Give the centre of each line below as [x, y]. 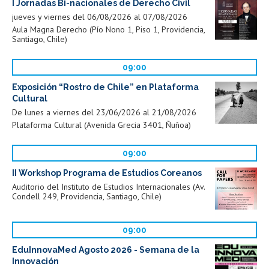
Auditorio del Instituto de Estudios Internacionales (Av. [108, 187]
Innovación [35, 261]
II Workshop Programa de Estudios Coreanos [107, 173]
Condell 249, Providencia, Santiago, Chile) [87, 197]
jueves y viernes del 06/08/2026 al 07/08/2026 [100, 17]
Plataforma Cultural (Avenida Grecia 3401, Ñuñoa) [101, 125]
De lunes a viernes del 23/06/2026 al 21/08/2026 [104, 113]
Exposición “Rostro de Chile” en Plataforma [105, 87]
